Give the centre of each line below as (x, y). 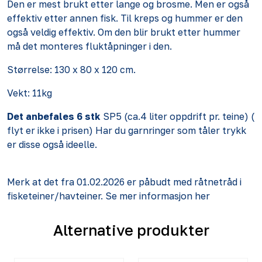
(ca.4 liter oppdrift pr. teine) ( (188, 116)
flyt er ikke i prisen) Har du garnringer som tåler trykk (127, 130)
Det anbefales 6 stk (54, 116)
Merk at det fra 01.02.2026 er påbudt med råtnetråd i (124, 182)
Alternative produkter (131, 230)
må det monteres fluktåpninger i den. (89, 46)
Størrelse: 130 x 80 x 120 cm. (71, 69)
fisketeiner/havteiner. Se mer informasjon (101, 196)
